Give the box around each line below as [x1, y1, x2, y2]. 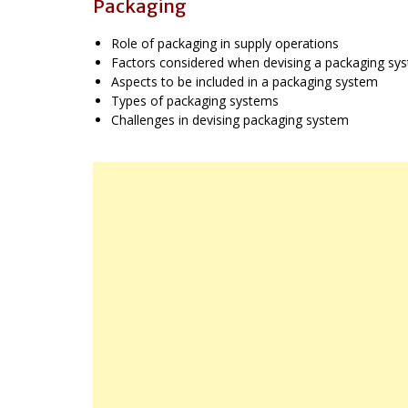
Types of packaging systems [111, 91, 279, 109]
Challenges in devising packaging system [111, 110, 349, 128]
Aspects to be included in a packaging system [111, 72, 378, 90]
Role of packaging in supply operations [111, 34, 339, 52]
